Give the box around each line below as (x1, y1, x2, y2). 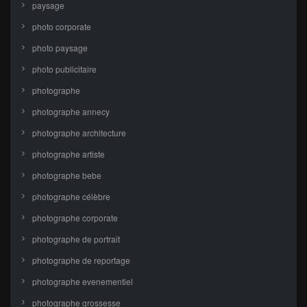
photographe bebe (32, 169, 101, 182)
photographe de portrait (32, 233, 120, 245)
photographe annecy (32, 106, 110, 118)
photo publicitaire (32, 63, 97, 75)
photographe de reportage (32, 254, 130, 267)
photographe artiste (32, 148, 105, 160)
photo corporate (32, 21, 91, 33)
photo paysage (32, 42, 88, 54)
